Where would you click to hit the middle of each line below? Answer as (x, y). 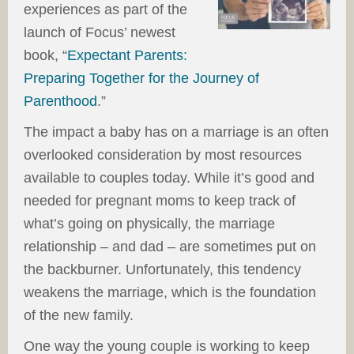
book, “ (45, 56)
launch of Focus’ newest (100, 33)
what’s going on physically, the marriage (149, 224)
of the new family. (79, 316)
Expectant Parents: (127, 56)
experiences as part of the (105, 10)
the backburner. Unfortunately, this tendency (162, 270)
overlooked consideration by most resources (163, 155)
